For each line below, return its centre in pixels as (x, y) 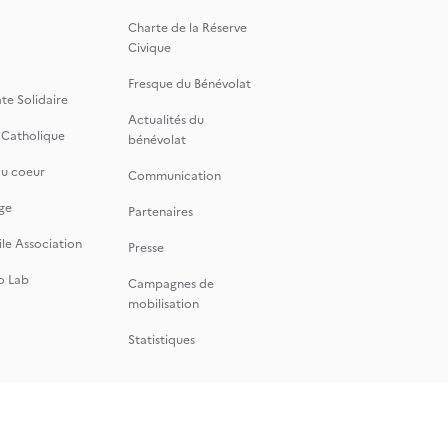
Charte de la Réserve (187, 28)
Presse (146, 248)
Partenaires (160, 212)
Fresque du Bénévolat (189, 84)
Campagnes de (171, 284)
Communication (174, 176)
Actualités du (166, 120)
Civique (149, 48)
